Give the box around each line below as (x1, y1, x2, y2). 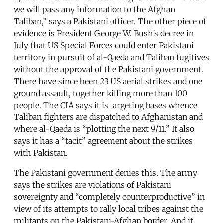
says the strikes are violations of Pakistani (14, 179, 171, 190)
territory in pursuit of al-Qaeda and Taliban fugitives (14, 52, 209, 62)
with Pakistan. (14, 147, 68, 158)
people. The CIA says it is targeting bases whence (14, 100, 197, 110)
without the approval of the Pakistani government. (14, 64, 203, 74)
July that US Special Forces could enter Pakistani (14, 40, 194, 50)
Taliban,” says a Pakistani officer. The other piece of (14, 16, 206, 26)
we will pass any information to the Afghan (14, 4, 175, 14)
